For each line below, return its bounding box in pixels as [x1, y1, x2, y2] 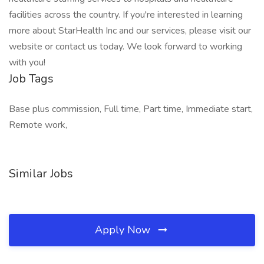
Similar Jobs [9, 166, 73, 181]
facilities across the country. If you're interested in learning [9, 8, 243, 21]
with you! [9, 56, 45, 69]
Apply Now [95, 223, 153, 237]
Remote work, [9, 118, 67, 131]
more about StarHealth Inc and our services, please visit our [9, 24, 251, 37]
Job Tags [9, 71, 54, 87]
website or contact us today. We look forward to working [9, 40, 242, 53]
